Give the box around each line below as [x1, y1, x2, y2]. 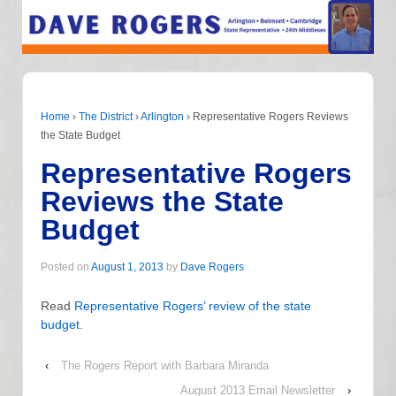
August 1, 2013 [91, 261, 164, 274]
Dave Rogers [180, 261, 244, 274]
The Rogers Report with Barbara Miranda [61, 359, 269, 373]
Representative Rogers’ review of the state [74, 298, 311, 313]
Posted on [41, 261, 91, 274]
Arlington [141, 110, 184, 124]
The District [79, 110, 133, 124]
